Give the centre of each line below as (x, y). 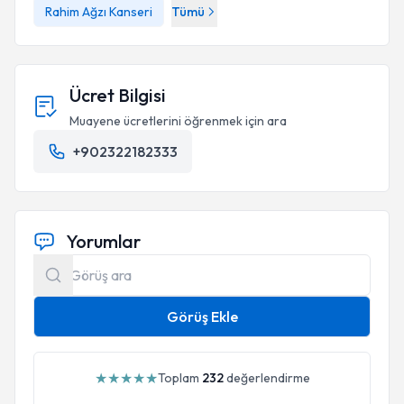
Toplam (179, 378)
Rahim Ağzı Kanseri (99, 12)
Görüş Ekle (202, 317)
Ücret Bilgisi (118, 95)
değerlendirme (266, 378)
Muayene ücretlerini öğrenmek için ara (178, 121)
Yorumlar (103, 241)
